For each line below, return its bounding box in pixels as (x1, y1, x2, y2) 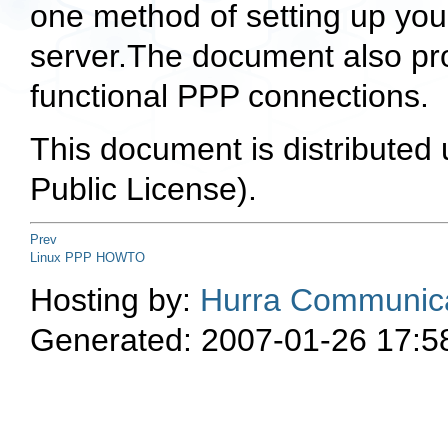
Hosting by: (30, 281, 200, 318)
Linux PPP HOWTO (30, 249, 145, 265)
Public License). (30, 171, 257, 208)
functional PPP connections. (30, 78, 429, 115)
